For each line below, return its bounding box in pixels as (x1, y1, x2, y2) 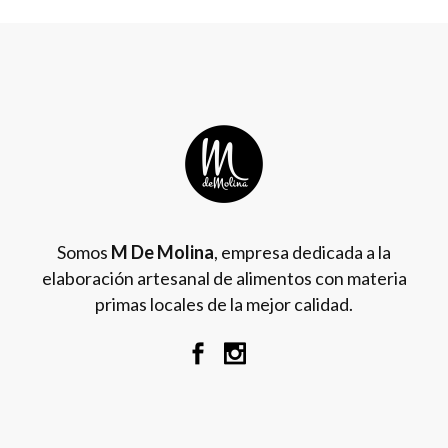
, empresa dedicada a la (214, 241, 391, 263)
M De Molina (111, 241, 214, 263)
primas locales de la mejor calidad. (95, 293, 353, 315)
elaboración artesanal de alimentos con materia (41, 267, 407, 289)
